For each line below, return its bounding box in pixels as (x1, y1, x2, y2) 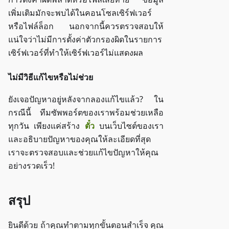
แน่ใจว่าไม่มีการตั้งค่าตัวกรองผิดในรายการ (8, 34, 162, 45)
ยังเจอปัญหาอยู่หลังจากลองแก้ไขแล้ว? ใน (8, 94, 164, 105)
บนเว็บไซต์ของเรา (94, 120, 164, 132)
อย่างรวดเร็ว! (8, 160, 55, 172)
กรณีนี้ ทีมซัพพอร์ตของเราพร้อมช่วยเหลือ (8, 107, 164, 119)
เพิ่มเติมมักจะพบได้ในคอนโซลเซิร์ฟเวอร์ (8, 7, 152, 19)
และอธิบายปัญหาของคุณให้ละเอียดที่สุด (8, 133, 151, 145)
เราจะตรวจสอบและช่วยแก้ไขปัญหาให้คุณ (8, 147, 158, 158)
